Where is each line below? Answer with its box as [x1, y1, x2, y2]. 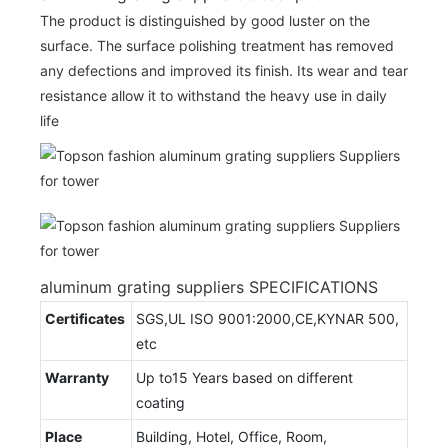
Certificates [45, 309, 125, 327]
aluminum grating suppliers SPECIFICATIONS [40, 276, 378, 297]
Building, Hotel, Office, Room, [136, 427, 327, 445]
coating [136, 393, 185, 411]
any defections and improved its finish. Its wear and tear [40, 61, 408, 79]
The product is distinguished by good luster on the [40, 11, 370, 29]
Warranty [45, 368, 109, 386]
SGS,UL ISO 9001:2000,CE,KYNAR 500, [136, 309, 399, 327]
